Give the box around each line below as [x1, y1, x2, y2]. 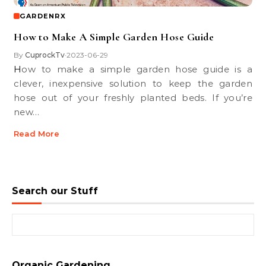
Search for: [11, 214, 59, 226]
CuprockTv [25, 50, 65, 59]
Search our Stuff [12, 185, 98, 197]
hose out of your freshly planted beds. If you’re [14, 92, 252, 103]
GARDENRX [20, 12, 66, 20]
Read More [14, 129, 59, 138]
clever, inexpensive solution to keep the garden [14, 78, 252, 89]
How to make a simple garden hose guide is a [14, 64, 22, 75]
